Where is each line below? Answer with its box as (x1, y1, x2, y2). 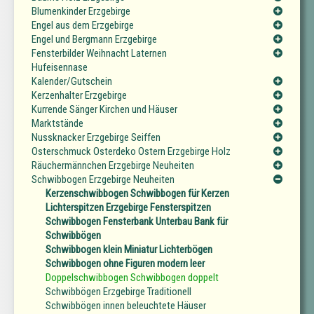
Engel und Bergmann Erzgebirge (32, 33, 157, 46)
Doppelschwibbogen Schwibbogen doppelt (46, 271, 219, 285)
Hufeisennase (32, 61, 88, 74)
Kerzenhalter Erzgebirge (32, 89, 127, 102)
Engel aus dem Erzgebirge (32, 19, 134, 32)
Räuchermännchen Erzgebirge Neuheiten (32, 159, 194, 172)
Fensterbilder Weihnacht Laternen (32, 47, 167, 60)
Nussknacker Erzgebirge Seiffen (32, 131, 161, 144)
